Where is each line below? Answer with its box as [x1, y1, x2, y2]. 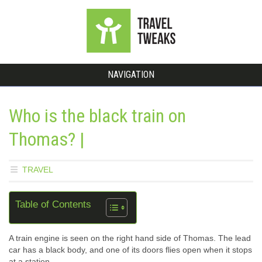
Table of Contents [15, 199, 91, 210]
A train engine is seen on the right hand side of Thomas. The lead [9, 233, 251, 243]
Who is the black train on [9, 105, 186, 127]
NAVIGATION [108, 69, 154, 80]
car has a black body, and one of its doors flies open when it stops [9, 245, 252, 254]
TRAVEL [22, 165, 53, 174]
